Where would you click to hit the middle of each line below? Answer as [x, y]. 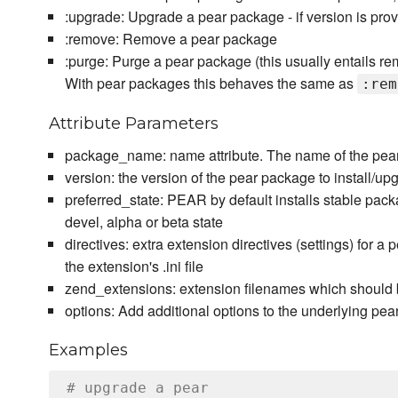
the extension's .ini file [134, 267]
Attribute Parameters [134, 124]
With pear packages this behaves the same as [211, 84]
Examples [88, 350]
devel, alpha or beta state [143, 222]
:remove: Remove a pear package [171, 39]
